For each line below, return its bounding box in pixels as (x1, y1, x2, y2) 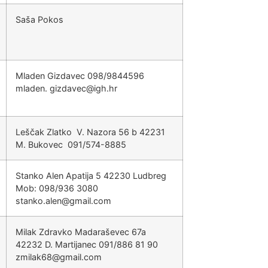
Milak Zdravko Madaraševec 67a (16, 227, 146, 237)
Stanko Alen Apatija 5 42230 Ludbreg (16, 170, 166, 181)
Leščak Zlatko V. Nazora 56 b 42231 (16, 127, 165, 137)
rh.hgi (94, 83, 117, 93)
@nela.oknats (16, 196, 69, 206)
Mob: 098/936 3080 (16, 183, 98, 193)
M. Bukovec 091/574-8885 (16, 139, 126, 150)
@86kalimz (16, 252, 60, 262)
